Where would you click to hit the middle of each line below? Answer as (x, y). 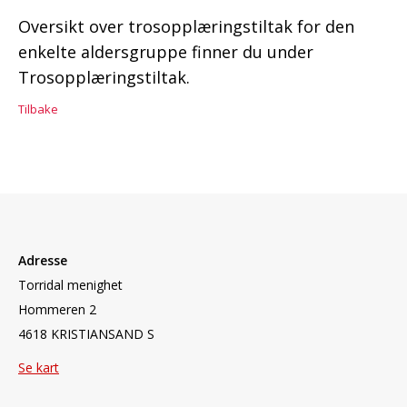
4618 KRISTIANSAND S (86, 334)
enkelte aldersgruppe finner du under (166, 51)
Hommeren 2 (57, 309)
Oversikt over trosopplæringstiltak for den (186, 26)
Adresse (43, 260)
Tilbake (38, 109)
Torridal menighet (70, 285)
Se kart (39, 367)
